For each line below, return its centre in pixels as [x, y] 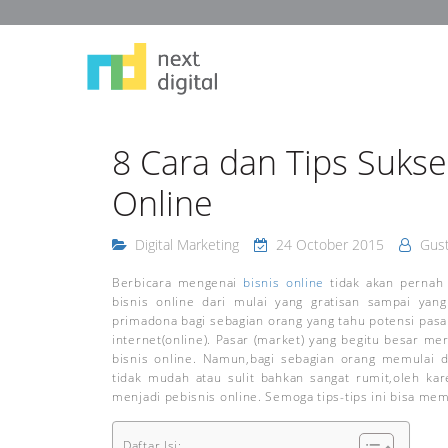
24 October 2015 [330, 244]
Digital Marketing [187, 244]
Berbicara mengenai [178, 282]
